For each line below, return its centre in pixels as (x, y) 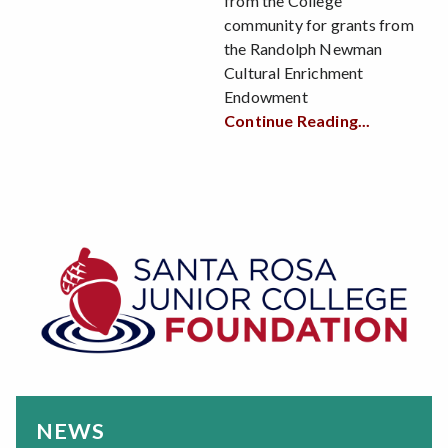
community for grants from (319, 25)
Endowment (266, 97)
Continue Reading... (297, 121)
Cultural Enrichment (294, 73)
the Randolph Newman (303, 49)
